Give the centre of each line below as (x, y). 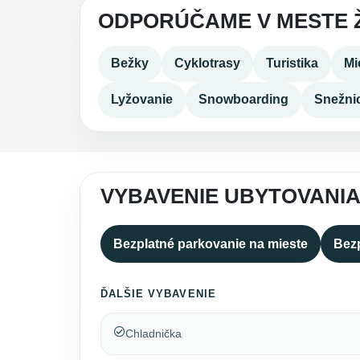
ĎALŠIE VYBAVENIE (158, 293)
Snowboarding (243, 100)
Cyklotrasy (207, 63)
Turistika (292, 63)
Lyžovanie (141, 100)
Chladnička (153, 334)
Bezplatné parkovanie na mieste (210, 243)
